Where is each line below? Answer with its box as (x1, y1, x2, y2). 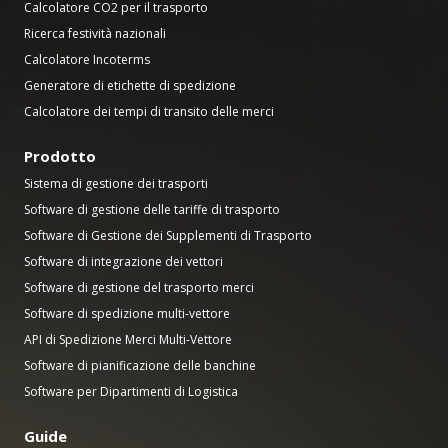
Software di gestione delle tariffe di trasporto (24, 200, 280, 218)
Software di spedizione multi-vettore (24, 304, 230, 322)
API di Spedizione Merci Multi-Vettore (24, 330, 232, 348)
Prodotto (24, 145, 96, 166)
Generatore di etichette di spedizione (24, 76, 236, 94)
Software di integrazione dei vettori (24, 252, 223, 270)
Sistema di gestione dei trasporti (24, 174, 208, 192)
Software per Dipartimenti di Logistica (24, 382, 238, 400)
